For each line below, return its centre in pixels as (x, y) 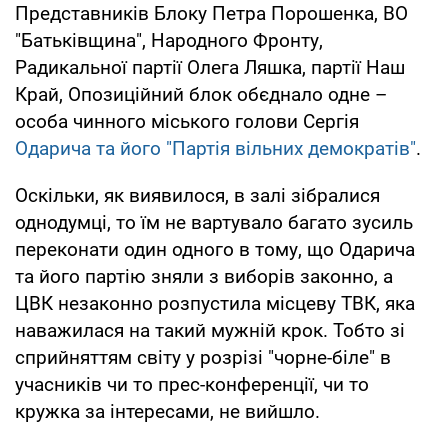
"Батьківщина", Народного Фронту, (169, 40)
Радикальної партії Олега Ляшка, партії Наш (210, 67)
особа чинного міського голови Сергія (187, 121)
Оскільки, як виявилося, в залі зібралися (197, 195)
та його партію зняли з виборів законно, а (204, 276)
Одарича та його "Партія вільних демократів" (215, 148)
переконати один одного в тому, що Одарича (215, 249)
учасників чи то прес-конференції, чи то (192, 384)
